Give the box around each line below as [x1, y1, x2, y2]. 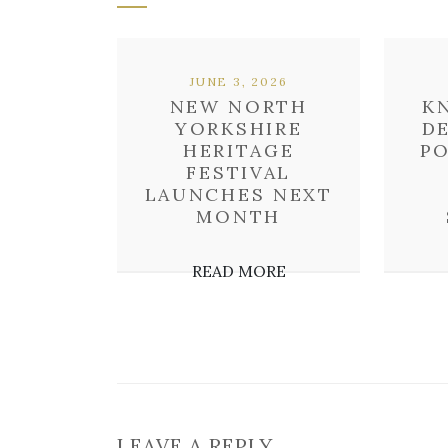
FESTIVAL [186, 161, 292, 184]
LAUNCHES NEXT [144, 183, 333, 206]
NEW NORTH [169, 95, 308, 118]
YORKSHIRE [175, 117, 303, 140]
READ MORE [191, 261, 286, 281]
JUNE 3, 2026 [189, 74, 288, 89]
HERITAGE [182, 139, 295, 162]
